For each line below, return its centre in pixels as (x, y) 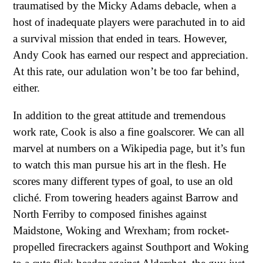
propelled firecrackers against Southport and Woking (131, 247)
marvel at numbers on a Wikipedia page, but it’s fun (129, 149)
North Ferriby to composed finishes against (110, 214)
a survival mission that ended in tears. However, (120, 39)
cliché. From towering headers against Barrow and (126, 198)
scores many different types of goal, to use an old (123, 181)
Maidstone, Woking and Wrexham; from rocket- (121, 231)
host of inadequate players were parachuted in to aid (129, 22)
